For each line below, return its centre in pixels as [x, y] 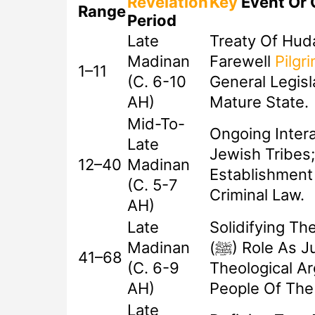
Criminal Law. [257, 195]
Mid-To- [156, 124]
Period [152, 21]
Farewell [242, 62]
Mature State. [259, 102]
